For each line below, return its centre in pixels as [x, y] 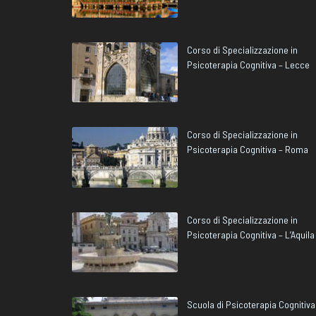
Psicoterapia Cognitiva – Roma [248, 150]
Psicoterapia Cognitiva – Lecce [248, 64]
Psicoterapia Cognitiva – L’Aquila [251, 234]
